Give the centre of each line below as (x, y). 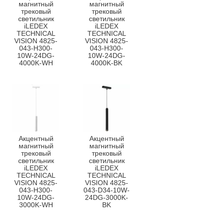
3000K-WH (36, 205)
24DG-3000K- (107, 197)
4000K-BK (107, 63)
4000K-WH (36, 63)
